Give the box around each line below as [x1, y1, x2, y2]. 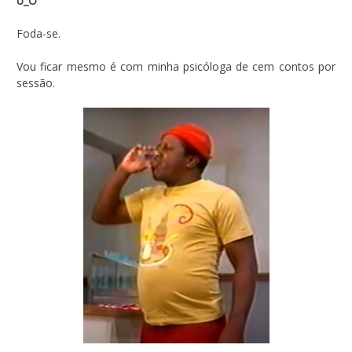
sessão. [16, 75, 55, 90]
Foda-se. [16, 25, 60, 41]
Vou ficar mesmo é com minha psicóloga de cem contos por [16, 58, 335, 74]
